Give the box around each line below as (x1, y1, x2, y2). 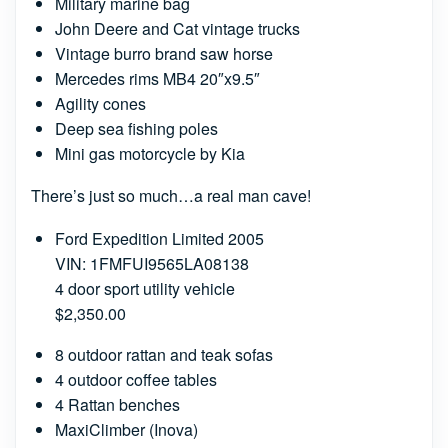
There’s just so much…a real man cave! (31, 184, 311, 207)
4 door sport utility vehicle (55, 277, 235, 300)
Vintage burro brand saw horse (55, 42, 273, 65)
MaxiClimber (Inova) (55, 418, 198, 441)
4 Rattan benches (55, 393, 180, 416)
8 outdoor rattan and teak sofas (55, 343, 273, 366)
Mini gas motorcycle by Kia (55, 142, 245, 165)
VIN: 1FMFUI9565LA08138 (55, 252, 249, 275)
